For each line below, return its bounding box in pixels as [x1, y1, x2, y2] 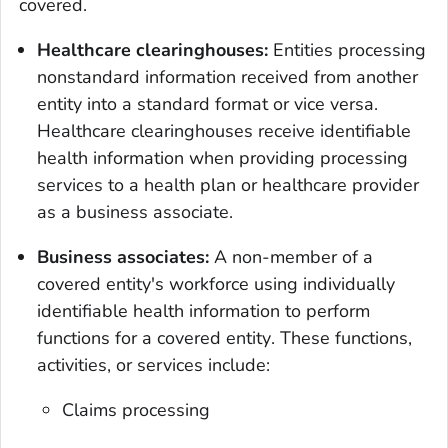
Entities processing [273, 37, 426, 62]
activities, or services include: [37, 352, 270, 377]
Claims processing [62, 397, 211, 422]
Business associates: [37, 244, 214, 269]
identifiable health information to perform [37, 298, 370, 323]
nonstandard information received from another [37, 64, 418, 89]
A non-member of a [214, 244, 373, 269]
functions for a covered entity [37, 325, 271, 350]
